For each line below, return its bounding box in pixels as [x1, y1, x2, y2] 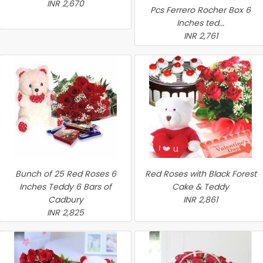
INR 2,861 [183, 194, 218, 205]
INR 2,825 [47, 207, 84, 218]
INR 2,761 [183, 30, 218, 42]
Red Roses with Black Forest [144, 168, 257, 180]
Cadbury [48, 194, 83, 205]
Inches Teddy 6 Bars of [19, 181, 112, 193]
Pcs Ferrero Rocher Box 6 [150, 4, 251, 16]
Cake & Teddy [172, 181, 229, 193]
